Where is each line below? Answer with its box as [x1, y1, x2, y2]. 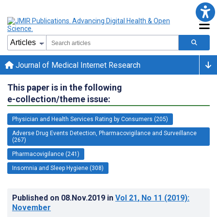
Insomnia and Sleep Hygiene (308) [12, 164, 104, 171]
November [12, 202, 51, 212]
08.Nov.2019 [61, 193, 107, 202]
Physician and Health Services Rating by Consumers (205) [12, 115, 168, 123]
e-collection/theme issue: [7, 93, 110, 104]
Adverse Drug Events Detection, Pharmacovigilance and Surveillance [12, 129, 197, 137]
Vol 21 [115, 193, 138, 202]
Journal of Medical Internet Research [14, 60, 140, 70]
